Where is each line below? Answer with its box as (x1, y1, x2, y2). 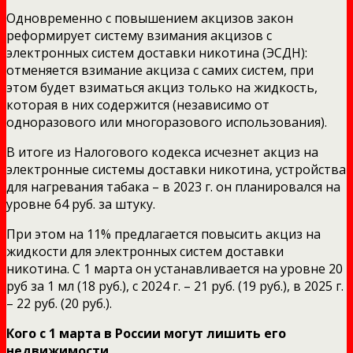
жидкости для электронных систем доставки (6, 242, 284, 260)
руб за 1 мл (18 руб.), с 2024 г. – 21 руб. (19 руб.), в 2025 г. (6, 277, 344, 295)
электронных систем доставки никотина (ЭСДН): (6, 43, 307, 61)
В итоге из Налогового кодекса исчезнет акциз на (6, 143, 318, 161)
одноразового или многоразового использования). (6, 113, 327, 131)
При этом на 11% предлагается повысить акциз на (6, 225, 321, 243)
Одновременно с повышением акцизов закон (6, 9, 293, 27)
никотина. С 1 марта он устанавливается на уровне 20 (6, 259, 343, 277)
